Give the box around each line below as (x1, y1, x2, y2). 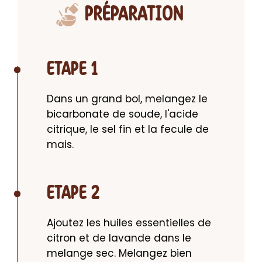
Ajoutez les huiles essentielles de (47, 216, 211, 230)
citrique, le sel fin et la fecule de (47, 122, 209, 137)
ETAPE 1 (47, 61, 98, 78)
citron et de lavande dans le (47, 231, 191, 246)
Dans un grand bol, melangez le (47, 92, 208, 106)
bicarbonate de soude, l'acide (47, 107, 198, 122)
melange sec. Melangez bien (47, 246, 192, 261)
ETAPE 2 (47, 185, 99, 202)
